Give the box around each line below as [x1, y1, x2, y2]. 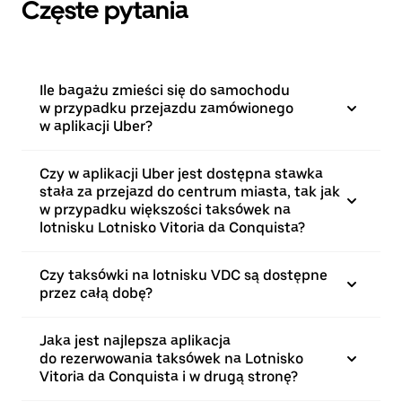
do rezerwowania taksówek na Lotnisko [39, 350, 303, 367]
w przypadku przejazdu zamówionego [39, 100, 293, 117]
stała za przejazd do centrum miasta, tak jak [39, 183, 340, 200]
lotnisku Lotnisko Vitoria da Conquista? [39, 219, 305, 236]
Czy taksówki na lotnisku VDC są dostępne [39, 267, 328, 284]
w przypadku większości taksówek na [39, 201, 291, 218]
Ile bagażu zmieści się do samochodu [39, 82, 290, 99]
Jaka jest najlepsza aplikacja [39, 332, 231, 349]
